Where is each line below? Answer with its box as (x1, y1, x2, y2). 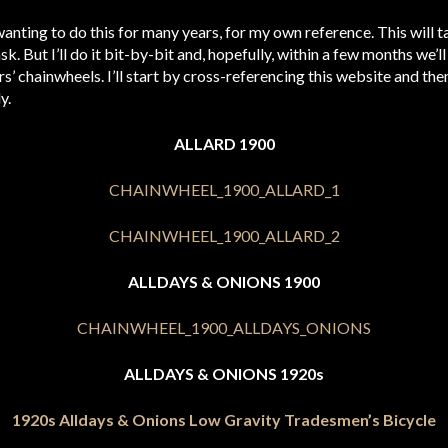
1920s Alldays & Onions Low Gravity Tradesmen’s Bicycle (12, 410, 436, 429)
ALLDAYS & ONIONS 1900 (128, 272, 320, 291)
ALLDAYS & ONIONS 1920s (124, 364, 324, 383)
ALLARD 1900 (173, 134, 275, 153)
